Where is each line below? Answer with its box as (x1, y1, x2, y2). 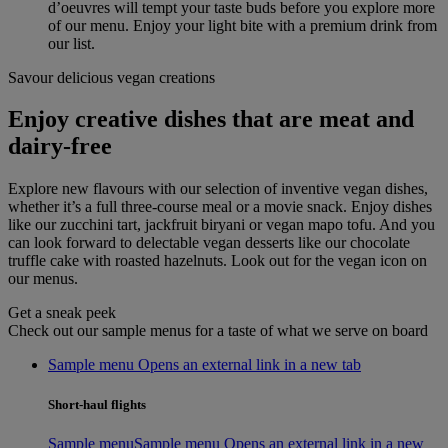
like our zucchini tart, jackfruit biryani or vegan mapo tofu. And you (8, 216, 435, 234)
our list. (48, 34, 95, 52)
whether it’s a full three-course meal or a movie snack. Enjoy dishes (8, 198, 432, 216)
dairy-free (8, 133, 112, 160)
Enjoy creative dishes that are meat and (8, 106, 414, 133)
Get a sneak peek (8, 304, 116, 322)
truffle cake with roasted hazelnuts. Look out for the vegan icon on (8, 252, 427, 270)
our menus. (8, 270, 78, 288)
